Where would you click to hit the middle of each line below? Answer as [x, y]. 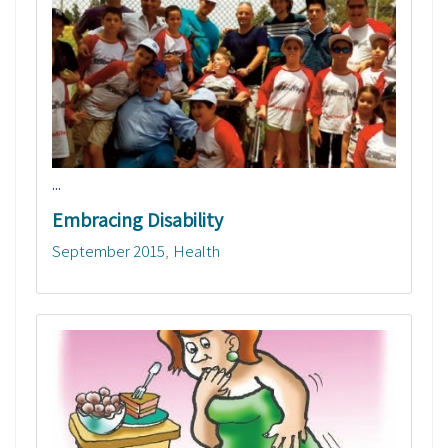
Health [196, 251]
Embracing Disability [137, 220]
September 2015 [108, 251]
